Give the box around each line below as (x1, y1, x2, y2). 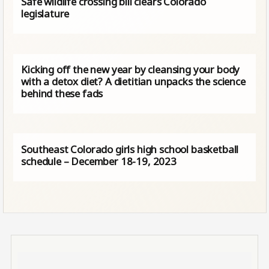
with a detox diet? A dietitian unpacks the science (21, 74, 246, 88)
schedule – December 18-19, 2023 (21, 154, 177, 168)
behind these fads (21, 86, 103, 100)
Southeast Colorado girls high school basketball (21, 142, 239, 156)
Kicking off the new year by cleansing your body (21, 62, 240, 76)
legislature (21, 7, 70, 21)
